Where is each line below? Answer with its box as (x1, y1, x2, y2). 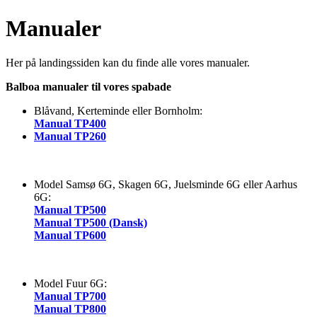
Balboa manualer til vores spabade (6, 81, 171, 93)
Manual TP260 (34, 130, 106, 143)
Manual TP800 (34, 303, 106, 316)
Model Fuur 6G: (34, 277, 107, 290)
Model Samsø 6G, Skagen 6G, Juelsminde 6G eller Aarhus (34, 178, 297, 191)
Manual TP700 (34, 290, 106, 303)
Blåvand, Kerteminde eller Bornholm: (34, 105, 202, 117)
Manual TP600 (34, 229, 106, 242)
